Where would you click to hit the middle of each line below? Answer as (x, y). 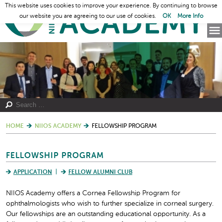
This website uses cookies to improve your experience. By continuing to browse (111, 6)
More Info (190, 17)
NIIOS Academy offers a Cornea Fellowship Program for (93, 194)
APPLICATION (33, 172)
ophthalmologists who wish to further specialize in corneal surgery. (110, 204)
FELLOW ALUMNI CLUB (100, 172)
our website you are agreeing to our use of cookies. (88, 17)
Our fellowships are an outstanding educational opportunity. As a (106, 214)
